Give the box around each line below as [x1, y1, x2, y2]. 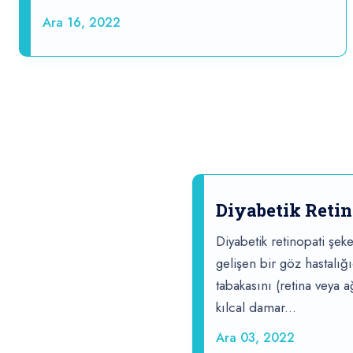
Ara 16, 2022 [43, 13, 121, 32]
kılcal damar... [216, 298, 296, 318]
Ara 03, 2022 [216, 329, 295, 347]
